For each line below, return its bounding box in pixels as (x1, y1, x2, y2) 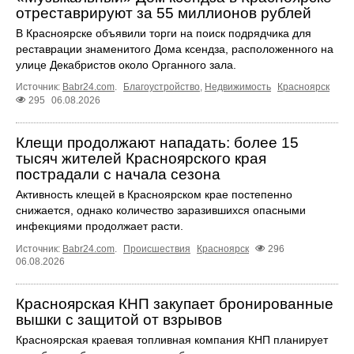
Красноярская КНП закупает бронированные (16, 295, 333, 312)
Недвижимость (205, 81, 271, 92)
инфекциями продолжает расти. (16, 219, 183, 232)
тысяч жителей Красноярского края (16, 149, 266, 167)
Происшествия (123, 243, 190, 254)
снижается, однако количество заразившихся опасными (16, 203, 306, 217)
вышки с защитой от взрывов (16, 311, 222, 328)
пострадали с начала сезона (16, 165, 220, 183)
